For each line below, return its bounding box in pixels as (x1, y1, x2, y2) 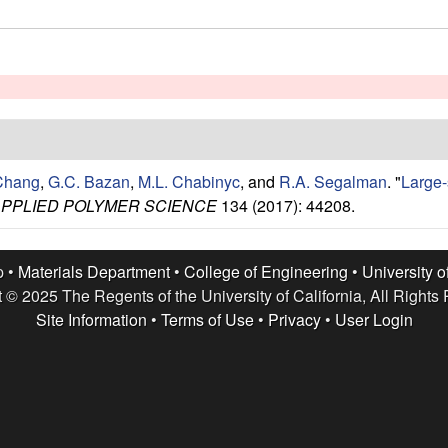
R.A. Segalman (279, 169, 387, 193)
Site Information (35, 307, 147, 331)
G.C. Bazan (48, 169, 130, 193)
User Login (334, 307, 413, 331)
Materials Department (17, 259, 170, 283)
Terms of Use (160, 307, 254, 331)
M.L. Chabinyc (138, 169, 240, 193)
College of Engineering (183, 259, 348, 283)
